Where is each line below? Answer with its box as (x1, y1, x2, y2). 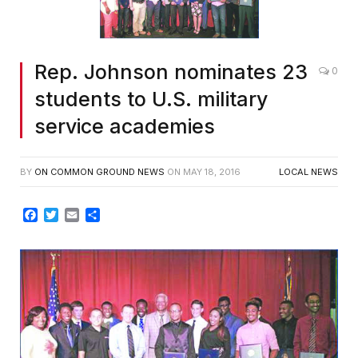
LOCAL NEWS (279, 166, 338, 178)
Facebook (38, 206, 98, 223)
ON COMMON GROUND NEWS (34, 166, 165, 178)
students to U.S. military (34, 87, 268, 112)
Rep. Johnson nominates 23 (34, 60, 308, 85)
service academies (34, 114, 215, 139)
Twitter (58, 206, 100, 223)
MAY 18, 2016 (183, 166, 241, 178)
